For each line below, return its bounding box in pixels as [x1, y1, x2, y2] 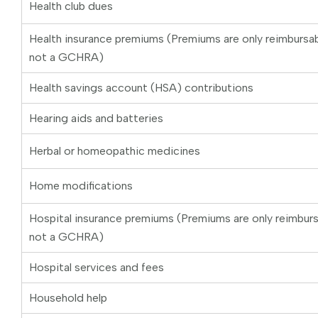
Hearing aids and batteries [29, 111, 163, 126]
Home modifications [29, 179, 133, 193]
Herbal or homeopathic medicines [29, 144, 200, 158]
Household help [29, 291, 107, 305]
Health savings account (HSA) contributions [29, 81, 253, 95]
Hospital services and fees [29, 261, 164, 275]
